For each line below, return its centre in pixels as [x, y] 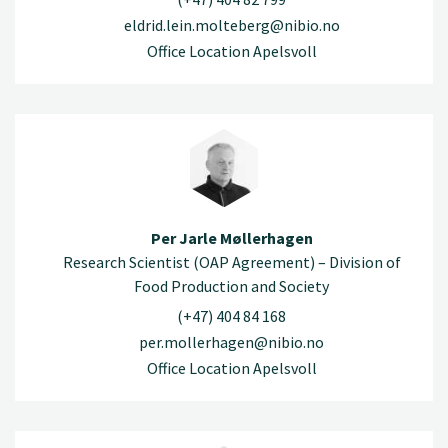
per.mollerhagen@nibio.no [231, 341]
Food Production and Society [231, 286]
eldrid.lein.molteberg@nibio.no [231, 25]
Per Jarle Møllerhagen [231, 238]
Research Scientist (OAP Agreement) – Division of [231, 262]
